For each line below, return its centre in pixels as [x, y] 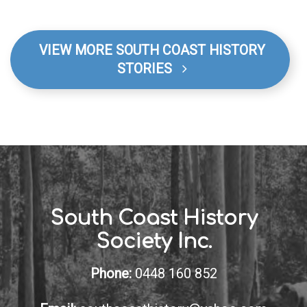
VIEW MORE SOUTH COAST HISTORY [152, 50]
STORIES [149, 69]
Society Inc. [153, 242]
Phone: [111, 273]
